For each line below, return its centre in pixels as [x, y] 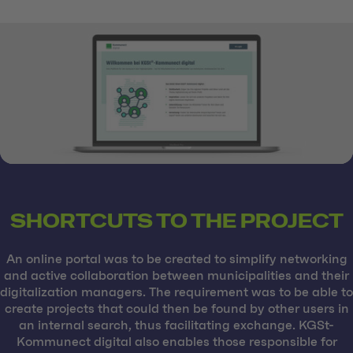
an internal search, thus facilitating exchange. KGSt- [176, 325]
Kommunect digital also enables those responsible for [176, 342]
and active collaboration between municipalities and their [176, 275]
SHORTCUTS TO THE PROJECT [176, 221]
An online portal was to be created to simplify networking [176, 259]
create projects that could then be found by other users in [176, 308]
